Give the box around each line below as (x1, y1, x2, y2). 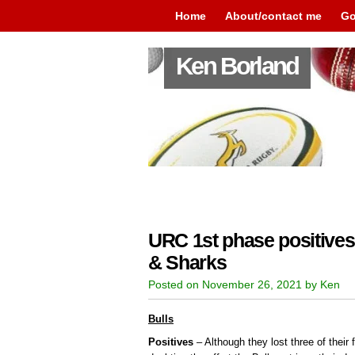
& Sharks (148, 252, 227, 273)
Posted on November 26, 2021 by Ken (148, 278, 340, 291)
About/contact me (225, 10, 322, 22)
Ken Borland (176, 52, 299, 80)
